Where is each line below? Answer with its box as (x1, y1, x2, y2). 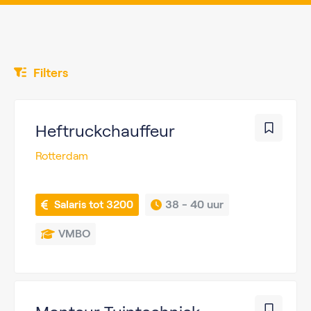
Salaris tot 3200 (54, 199, 133, 210)
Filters (33, 66, 68, 80)
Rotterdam (35, 150, 88, 162)
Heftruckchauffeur (35, 121, 175, 140)
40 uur (190, 199, 224, 210)
